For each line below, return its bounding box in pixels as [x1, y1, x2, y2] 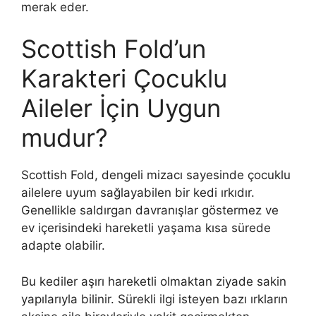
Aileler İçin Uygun [21, 93, 221, 123]
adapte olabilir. [21, 238, 105, 253]
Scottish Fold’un [21, 34, 206, 64]
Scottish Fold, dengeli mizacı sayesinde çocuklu [21, 168, 291, 183]
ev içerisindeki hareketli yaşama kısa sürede [21, 221, 271, 236]
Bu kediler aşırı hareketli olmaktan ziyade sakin [21, 274, 286, 288]
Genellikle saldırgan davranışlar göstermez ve [21, 203, 279, 218]
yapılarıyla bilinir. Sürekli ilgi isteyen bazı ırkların [21, 291, 288, 306]
